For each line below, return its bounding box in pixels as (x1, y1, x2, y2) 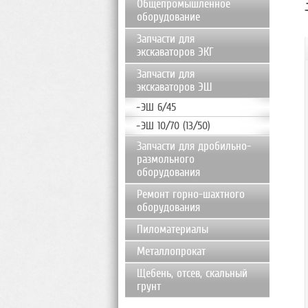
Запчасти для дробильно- (137, 140, 251, 153)
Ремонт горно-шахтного (137, 188, 245, 201)
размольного (137, 153, 195, 166)
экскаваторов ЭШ (137, 80, 212, 93)
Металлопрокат (137, 245, 206, 258)
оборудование (137, 10, 200, 23)
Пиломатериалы (137, 223, 208, 236)
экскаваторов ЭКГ (137, 45, 213, 58)
